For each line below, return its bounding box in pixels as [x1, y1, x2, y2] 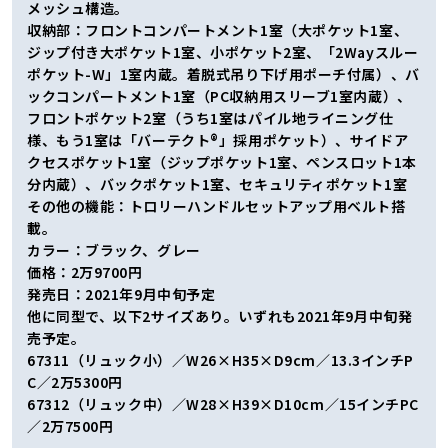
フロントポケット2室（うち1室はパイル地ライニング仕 [27, 107, 394, 128]
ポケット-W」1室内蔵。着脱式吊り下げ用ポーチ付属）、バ [27, 63, 420, 84]
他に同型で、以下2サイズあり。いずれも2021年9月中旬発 [27, 305, 413, 326]
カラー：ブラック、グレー [27, 239, 201, 260]
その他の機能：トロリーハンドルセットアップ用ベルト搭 [27, 195, 406, 216]
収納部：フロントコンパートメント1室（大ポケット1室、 [27, 19, 409, 40]
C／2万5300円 [27, 371, 124, 392]
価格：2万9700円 [27, 261, 143, 282]
